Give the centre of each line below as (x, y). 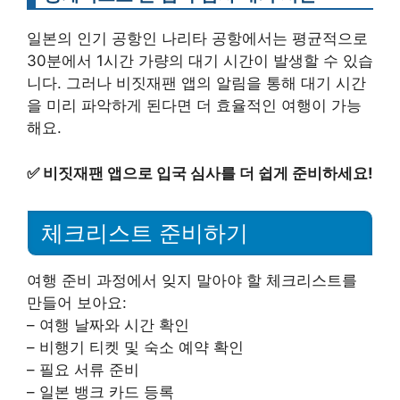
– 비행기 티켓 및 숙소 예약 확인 (135, 348)
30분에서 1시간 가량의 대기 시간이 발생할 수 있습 (200, 61)
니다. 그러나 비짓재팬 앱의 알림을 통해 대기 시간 (196, 83)
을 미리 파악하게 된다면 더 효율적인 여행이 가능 (194, 105)
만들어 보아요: (77, 303)
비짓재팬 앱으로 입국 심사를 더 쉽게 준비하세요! (208, 173)
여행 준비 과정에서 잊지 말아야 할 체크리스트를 (192, 281)
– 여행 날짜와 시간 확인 (108, 325)
